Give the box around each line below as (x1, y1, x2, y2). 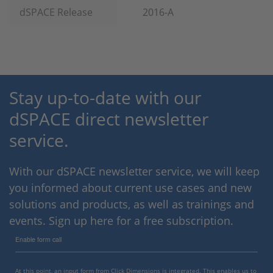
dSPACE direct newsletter (9, 107, 208, 130)
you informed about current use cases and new (9, 180, 252, 195)
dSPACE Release (19, 5, 93, 19)
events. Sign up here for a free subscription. (9, 213, 233, 228)
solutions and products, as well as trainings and (9, 197, 254, 211)
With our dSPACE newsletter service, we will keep (9, 164, 260, 179)
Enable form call (15, 235, 62, 244)
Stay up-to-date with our (9, 86, 201, 109)
